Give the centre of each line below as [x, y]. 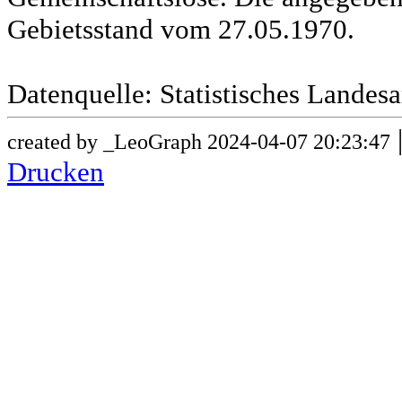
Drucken [56, 172]
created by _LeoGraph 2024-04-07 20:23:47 [199, 142]
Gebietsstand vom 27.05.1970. [181, 30]
